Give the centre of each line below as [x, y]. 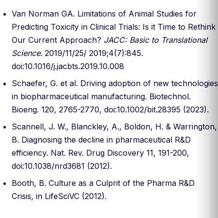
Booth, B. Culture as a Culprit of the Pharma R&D [103, 183]
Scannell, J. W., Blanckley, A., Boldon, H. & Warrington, [114, 127]
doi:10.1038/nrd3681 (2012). [62, 166]
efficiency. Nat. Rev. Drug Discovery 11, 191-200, [100, 153]
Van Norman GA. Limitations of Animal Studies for [104, 14]
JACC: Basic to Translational [155, 40]
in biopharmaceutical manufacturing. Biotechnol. [101, 96]
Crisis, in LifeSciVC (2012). [59, 196]
